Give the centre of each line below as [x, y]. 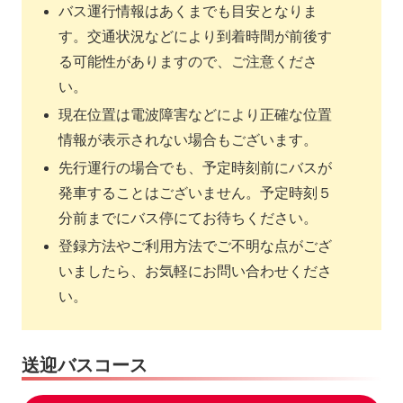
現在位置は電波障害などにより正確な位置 [196, 114]
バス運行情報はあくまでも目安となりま [188, 11]
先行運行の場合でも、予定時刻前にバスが [196, 167]
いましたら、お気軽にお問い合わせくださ [196, 272]
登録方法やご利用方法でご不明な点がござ [196, 246]
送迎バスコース [85, 365]
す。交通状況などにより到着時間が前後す [196, 36]
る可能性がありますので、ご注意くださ [188, 61]
